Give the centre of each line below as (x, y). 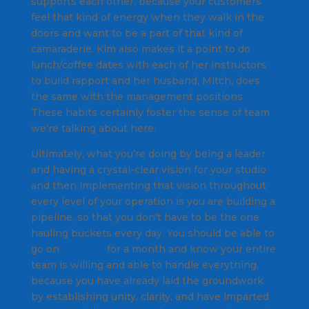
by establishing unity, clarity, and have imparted (150, 296)
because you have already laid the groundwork (147, 280)
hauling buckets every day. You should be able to (152, 233)
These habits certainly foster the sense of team (150, 112)
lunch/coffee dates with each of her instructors (148, 64)
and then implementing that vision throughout (148, 185)
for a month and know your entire (190, 249)
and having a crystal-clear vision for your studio (148, 169)
